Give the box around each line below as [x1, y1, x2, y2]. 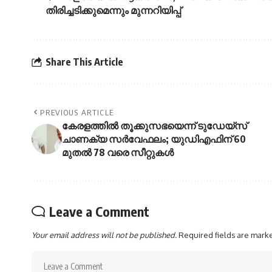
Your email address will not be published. [32, 230, 177, 240]
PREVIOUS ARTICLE [40, 107, 114, 118]
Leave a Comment [49, 203, 149, 220]
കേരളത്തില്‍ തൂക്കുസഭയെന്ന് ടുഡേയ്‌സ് [62, 120, 247, 132]
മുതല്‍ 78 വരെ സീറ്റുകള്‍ [62, 146, 174, 159]
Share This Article [46, 55, 123, 68]
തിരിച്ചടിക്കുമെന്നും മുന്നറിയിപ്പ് [46, 4, 183, 17]
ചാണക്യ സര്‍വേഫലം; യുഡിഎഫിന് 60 [62, 133, 246, 146]
